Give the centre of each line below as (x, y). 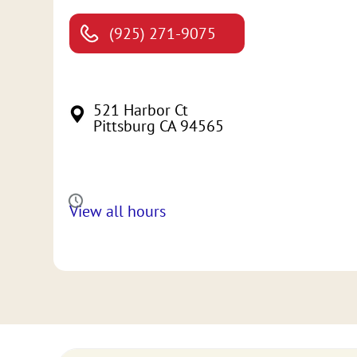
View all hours (118, 212)
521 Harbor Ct (141, 110)
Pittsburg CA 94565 (159, 126)
